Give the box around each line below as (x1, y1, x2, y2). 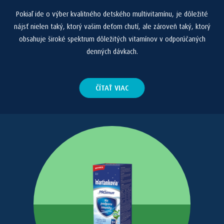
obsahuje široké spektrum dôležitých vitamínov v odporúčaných (18, 34, 205, 43)
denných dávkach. (86, 47, 138, 55)
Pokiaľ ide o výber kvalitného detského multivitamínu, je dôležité (16, 9, 208, 18)
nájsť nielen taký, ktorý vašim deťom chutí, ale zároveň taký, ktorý (13, 22, 210, 30)
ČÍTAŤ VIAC (95, 83, 128, 92)
